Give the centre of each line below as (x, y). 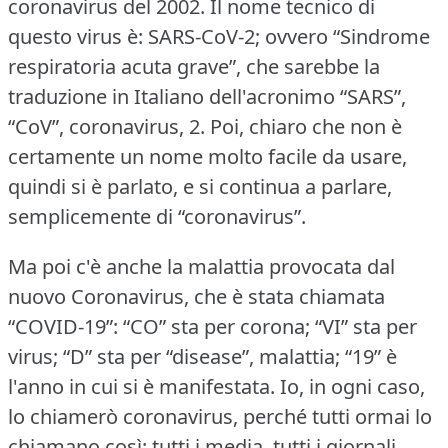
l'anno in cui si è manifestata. (141, 386)
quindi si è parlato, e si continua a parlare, (200, 186)
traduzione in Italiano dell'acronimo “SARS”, (207, 96)
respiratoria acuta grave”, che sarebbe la (194, 66)
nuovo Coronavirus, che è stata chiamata (196, 296)
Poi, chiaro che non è (306, 126)
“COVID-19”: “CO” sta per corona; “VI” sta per (212, 326)
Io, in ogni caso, (352, 386)
